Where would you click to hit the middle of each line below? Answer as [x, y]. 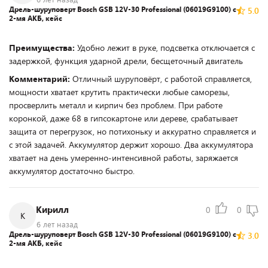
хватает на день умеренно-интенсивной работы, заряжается [124, 158]
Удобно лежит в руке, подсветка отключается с [166, 48]
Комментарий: [41, 79]
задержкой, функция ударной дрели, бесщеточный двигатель [126, 61]
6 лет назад [57, 224]
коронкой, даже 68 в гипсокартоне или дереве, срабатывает [124, 118]
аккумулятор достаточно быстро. [72, 171]
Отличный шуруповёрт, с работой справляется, [162, 79]
